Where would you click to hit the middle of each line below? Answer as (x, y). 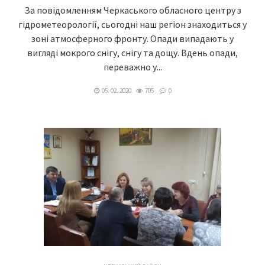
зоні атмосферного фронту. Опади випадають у (132, 38)
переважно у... (132, 67)
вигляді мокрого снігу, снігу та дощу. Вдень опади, (132, 53)
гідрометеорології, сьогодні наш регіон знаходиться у (132, 24)
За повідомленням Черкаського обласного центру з (132, 10)
